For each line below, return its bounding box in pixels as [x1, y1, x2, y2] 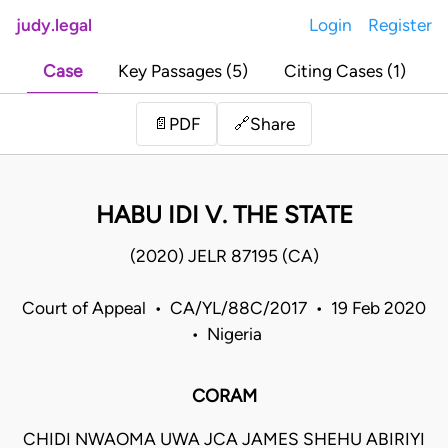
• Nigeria [186, 324, 262, 345]
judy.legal [16, 15, 92, 35]
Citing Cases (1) [283, 61, 406, 82]
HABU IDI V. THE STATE [95, 200, 353, 230]
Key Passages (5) [117, 61, 248, 82]
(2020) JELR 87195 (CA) [129, 246, 319, 267]
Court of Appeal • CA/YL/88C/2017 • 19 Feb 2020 [22, 298, 426, 319]
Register [368, 15, 432, 35]
